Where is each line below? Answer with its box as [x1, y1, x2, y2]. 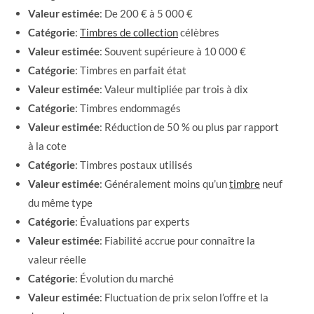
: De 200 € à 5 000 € [100, 7, 193, 20]
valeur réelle [28, 253, 86, 266]
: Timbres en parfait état [75, 64, 186, 77]
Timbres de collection [80, 26, 178, 39]
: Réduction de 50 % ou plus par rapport [100, 121, 279, 134]
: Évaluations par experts [75, 215, 190, 228]
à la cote [28, 139, 67, 153]
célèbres [178, 26, 219, 39]
